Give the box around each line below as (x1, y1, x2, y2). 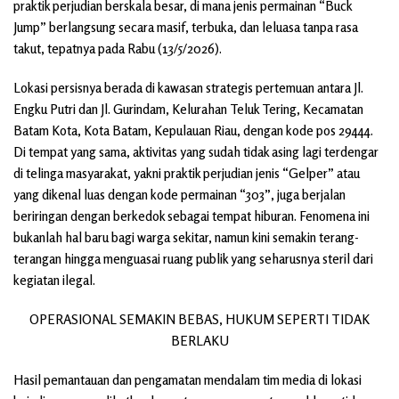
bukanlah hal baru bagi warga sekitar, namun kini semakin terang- (13, 229, 359, 247)
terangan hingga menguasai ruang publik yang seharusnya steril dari (13, 250, 373, 268)
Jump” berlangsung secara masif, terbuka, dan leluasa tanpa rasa (13, 19, 358, 37)
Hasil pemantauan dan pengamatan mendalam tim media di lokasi (13, 371, 362, 389)
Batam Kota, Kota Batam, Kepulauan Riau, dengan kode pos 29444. (13, 122, 373, 140)
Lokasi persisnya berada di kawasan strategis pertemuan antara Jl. (13, 79, 363, 97)
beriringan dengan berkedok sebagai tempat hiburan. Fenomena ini (13, 208, 370, 225)
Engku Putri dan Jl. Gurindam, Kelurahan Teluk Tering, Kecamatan (13, 101, 363, 118)
